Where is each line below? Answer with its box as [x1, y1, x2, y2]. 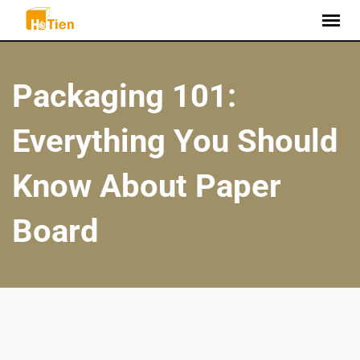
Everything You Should [12, 122, 338, 160]
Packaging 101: [12, 77, 236, 115]
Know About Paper [12, 167, 281, 205]
